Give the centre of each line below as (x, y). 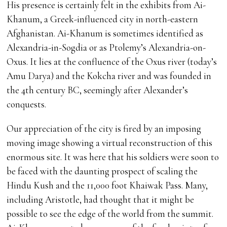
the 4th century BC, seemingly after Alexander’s (98, 90)
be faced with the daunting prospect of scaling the (102, 171)
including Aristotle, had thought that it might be (101, 200)
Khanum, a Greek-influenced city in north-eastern (103, 19)
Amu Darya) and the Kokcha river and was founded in (109, 76)
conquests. (27, 104)
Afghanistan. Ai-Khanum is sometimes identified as (105, 33)
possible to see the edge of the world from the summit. (110, 214)
